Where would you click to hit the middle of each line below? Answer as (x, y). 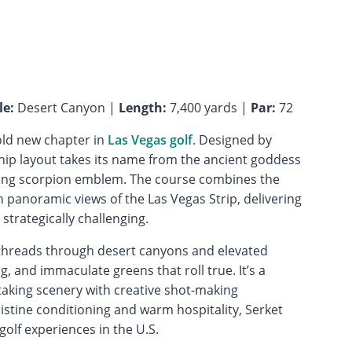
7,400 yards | (208, 107)
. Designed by (232, 139)
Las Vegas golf (150, 139)
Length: (142, 107)
